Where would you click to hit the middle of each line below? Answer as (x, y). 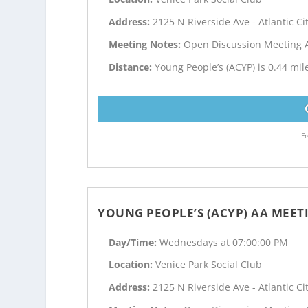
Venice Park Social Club (209, 265)
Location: (132, 265)
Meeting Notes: (146, 44)
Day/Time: (134, 242)
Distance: (132, 67)
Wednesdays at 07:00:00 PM (224, 242)
